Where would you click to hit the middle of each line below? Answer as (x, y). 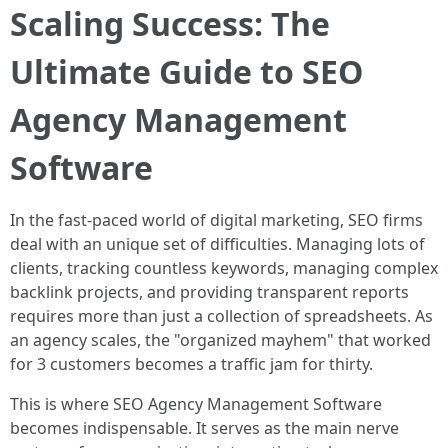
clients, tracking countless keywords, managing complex (224, 268)
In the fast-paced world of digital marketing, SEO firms (216, 220)
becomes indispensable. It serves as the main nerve (204, 428)
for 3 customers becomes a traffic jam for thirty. (191, 364)
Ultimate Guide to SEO (186, 71)
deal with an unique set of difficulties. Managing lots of (217, 244)
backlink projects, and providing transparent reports (209, 292)
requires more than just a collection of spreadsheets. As (221, 316)
